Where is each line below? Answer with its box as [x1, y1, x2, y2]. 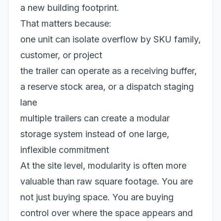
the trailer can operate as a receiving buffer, [20, 66, 197, 76]
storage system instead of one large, [20, 129, 169, 140]
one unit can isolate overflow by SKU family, [20, 34, 201, 45]
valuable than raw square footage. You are [20, 176, 193, 187]
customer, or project [20, 50, 102, 61]
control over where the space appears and [20, 208, 193, 219]
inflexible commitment [20, 145, 109, 155]
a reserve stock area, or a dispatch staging [20, 81, 194, 92]
